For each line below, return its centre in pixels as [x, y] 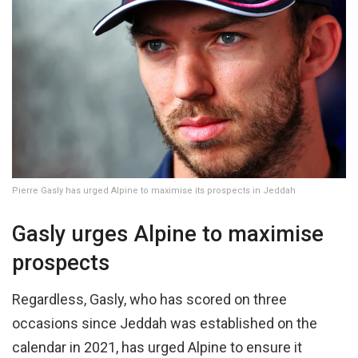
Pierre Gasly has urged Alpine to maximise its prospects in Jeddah [154, 191]
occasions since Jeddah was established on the [165, 324]
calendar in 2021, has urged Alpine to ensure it [157, 348]
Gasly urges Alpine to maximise [168, 234]
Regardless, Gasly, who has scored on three [149, 300]
